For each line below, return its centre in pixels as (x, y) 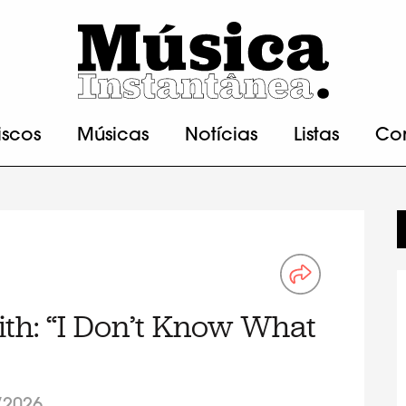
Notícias (221, 136)
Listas (316, 136)
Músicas (113, 136)
